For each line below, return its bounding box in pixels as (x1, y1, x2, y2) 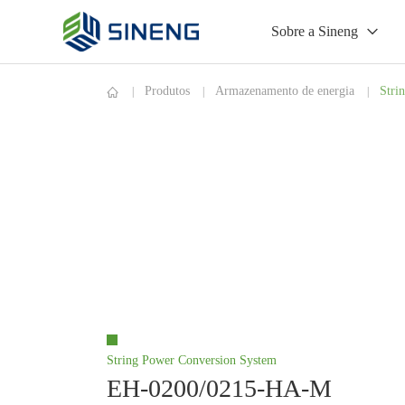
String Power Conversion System (106, 353, 277, 367)
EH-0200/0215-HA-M (106, 373, 332, 402)
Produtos (144, 84, 190, 98)
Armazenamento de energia (214, 84, 354, 98)
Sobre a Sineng (271, 24, 358, 39)
